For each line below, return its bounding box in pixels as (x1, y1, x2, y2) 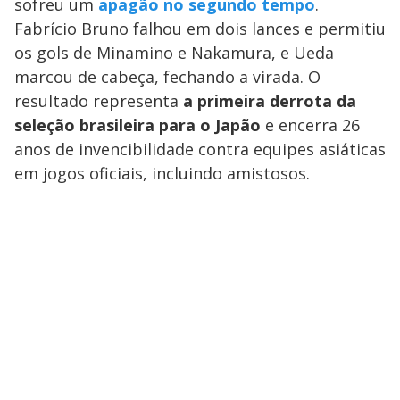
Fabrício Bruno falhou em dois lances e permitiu (14, 17, 386, 39)
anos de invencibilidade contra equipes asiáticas (14, 137, 386, 160)
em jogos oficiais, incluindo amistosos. (14, 162, 310, 184)
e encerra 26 (261, 113, 360, 136)
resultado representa (14, 89, 183, 112)
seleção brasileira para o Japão (14, 113, 261, 136)
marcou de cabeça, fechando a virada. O (14, 65, 321, 87)
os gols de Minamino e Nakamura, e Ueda (14, 41, 334, 63)
